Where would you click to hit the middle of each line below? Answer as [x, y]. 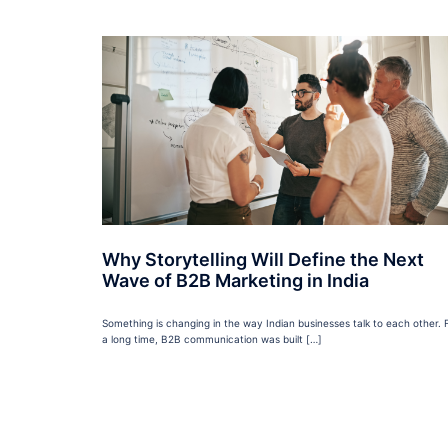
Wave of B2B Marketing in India [235, 280]
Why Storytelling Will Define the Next [263, 259]
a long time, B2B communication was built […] [212, 338]
